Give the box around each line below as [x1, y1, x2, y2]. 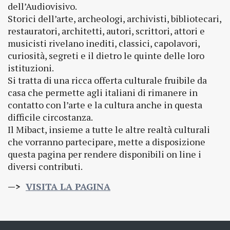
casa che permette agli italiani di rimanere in [8, 86, 198, 99]
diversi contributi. [8, 160, 83, 172]
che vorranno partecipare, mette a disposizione [8, 135, 205, 148]
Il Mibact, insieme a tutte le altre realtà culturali [8, 123, 210, 136]
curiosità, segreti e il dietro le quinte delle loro [8, 49, 204, 62]
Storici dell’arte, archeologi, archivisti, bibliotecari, [8, 12, 221, 25]
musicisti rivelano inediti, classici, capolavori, [8, 36, 200, 49]
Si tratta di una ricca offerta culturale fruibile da [8, 73, 207, 86]
